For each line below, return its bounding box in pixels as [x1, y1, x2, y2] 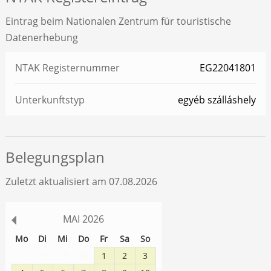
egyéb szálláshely [178, 93, 256, 107]
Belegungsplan [5, 147, 105, 168]
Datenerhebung [5, 31, 78, 45]
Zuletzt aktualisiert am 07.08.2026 [5, 175, 157, 189]
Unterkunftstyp [15, 93, 85, 107]
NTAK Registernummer [15, 61, 120, 75]
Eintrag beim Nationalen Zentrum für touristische [5, 15, 231, 28]
